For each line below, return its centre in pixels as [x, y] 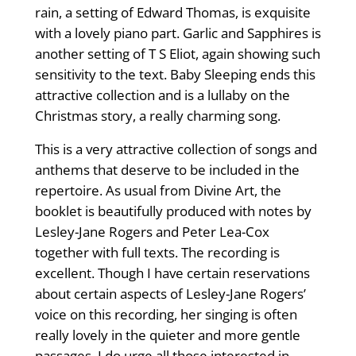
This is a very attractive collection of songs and [176, 149]
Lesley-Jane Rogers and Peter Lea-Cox [152, 232]
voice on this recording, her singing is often [166, 315]
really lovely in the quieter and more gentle [167, 335]
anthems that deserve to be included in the [167, 170]
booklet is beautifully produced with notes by [173, 211]
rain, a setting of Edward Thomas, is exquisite [172, 13]
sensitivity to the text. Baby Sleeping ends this [175, 75]
